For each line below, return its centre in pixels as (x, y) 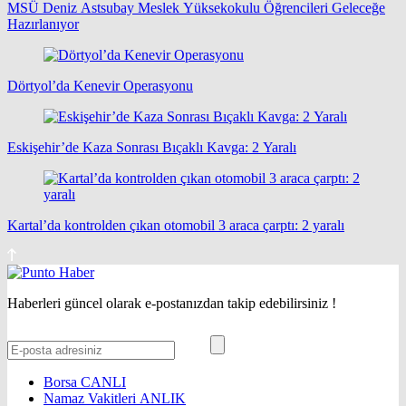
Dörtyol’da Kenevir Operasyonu (100, 86)
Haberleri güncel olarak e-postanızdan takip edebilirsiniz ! (172, 304)
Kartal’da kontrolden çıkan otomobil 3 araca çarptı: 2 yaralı (176, 226)
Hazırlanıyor (43, 24)
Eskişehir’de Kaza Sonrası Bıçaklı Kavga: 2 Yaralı (152, 148)
